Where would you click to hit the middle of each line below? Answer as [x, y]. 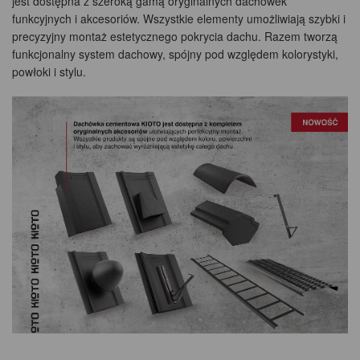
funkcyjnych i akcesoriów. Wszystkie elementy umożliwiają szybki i [179, 18]
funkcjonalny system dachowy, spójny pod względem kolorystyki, [175, 53]
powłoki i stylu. [49, 71]
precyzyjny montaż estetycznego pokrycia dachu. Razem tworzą [175, 36]
